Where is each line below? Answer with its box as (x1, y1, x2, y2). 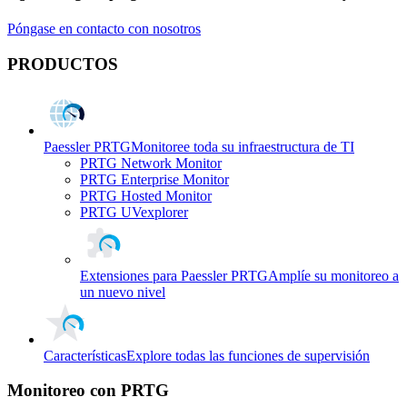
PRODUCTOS (7, 54, 118, 74)
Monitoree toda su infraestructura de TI (131, 138, 354, 154)
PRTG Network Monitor (80, 154, 222, 171)
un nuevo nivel (80, 283, 165, 300)
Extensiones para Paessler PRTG (80, 267, 268, 283)
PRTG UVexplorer (80, 203, 188, 220)
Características (44, 347, 126, 363)
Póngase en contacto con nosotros (7, 21, 201, 37)
